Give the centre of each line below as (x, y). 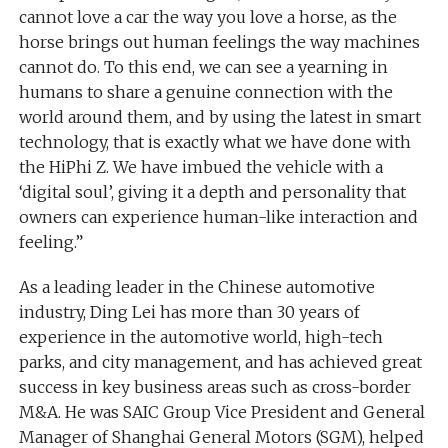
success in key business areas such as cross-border (214, 386)
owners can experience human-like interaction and (218, 216)
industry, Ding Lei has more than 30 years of (189, 311)
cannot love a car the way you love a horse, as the (207, 16)
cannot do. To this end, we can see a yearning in (203, 66)
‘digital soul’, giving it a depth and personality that (212, 191)
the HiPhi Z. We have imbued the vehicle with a (200, 166)
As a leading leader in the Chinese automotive (196, 286)
